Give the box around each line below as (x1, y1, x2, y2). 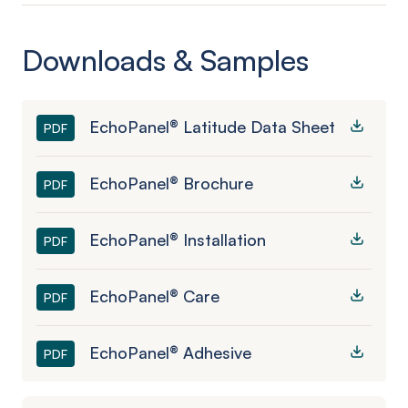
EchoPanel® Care (89, 286, 219, 306)
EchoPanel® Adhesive (89, 342, 251, 362)
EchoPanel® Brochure (89, 173, 253, 193)
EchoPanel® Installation (89, 229, 266, 250)
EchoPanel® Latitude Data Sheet (89, 117, 335, 137)
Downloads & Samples (22, 42, 309, 78)
